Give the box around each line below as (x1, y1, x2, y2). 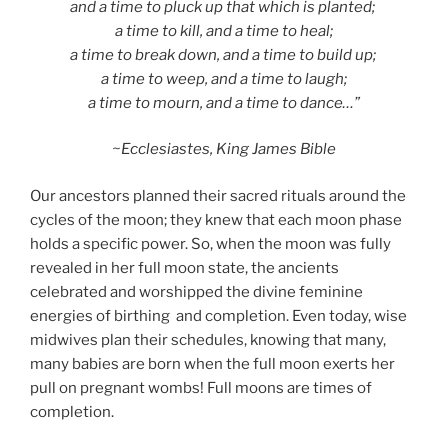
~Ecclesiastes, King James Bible (112, 140, 336, 159)
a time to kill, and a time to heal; (115, 21, 333, 40)
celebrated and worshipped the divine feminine (30, 282, 363, 301)
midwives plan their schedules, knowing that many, (30, 330, 386, 349)
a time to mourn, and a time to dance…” (88, 93, 360, 112)
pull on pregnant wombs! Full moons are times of (30, 378, 372, 397)
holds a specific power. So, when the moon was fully (30, 234, 391, 253)
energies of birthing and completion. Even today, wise (30, 306, 407, 325)
